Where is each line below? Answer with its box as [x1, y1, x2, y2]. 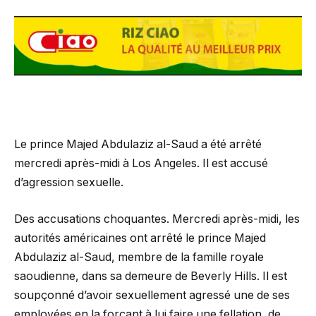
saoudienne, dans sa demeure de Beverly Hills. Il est [14, 269, 287, 284]
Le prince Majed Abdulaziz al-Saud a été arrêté [14, 138, 262, 152]
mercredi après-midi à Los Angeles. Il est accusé [14, 157, 268, 171]
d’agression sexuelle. [14, 176, 123, 190]
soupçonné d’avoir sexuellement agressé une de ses [14, 288, 290, 303]
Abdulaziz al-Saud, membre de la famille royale [14, 250, 264, 265]
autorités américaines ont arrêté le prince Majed [14, 231, 266, 245]
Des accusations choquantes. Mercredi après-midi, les [14, 212, 300, 226]
